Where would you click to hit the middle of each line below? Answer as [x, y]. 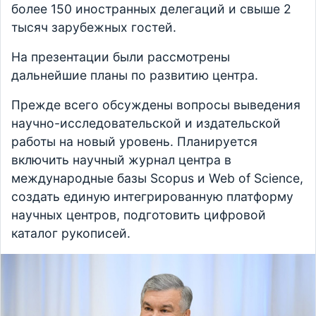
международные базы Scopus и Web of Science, [157, 178]
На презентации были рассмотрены [121, 57]
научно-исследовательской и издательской [146, 123]
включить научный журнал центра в [121, 160]
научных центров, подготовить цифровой [139, 215]
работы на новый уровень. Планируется [134, 142]
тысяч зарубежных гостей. [94, 28]
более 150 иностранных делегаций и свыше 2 [151, 9]
